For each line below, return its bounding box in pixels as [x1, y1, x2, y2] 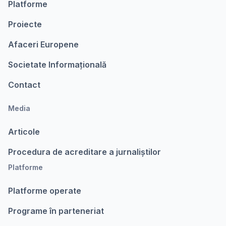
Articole [8, 127, 40, 137]
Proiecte [8, 19, 42, 29]
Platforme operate [8, 186, 81, 196]
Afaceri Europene [8, 39, 79, 49]
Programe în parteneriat [8, 206, 104, 216]
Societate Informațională [8, 60, 106, 70]
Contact [8, 80, 40, 90]
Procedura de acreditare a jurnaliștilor [8, 147, 161, 157]
